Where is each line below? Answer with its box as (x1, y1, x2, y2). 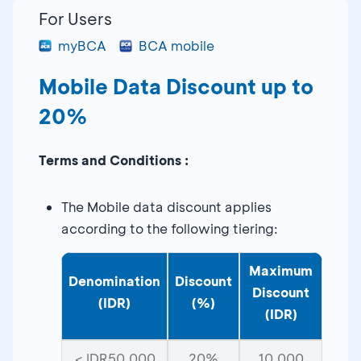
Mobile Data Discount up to (39, 73, 313, 100)
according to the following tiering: (61, 219, 278, 237)
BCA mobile (139, 36, 214, 54)
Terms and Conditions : (39, 151, 189, 168)
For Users (39, 7, 112, 29)
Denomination (68, 272, 160, 289)
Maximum (249, 261, 313, 279)
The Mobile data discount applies (61, 197, 272, 215)
